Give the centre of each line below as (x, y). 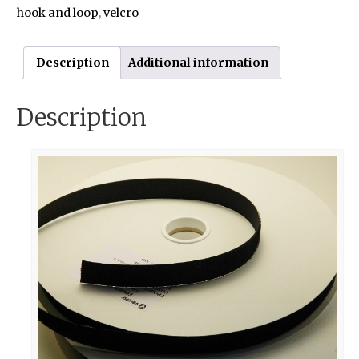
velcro (121, 12)
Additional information (198, 62)
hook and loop (57, 12)
